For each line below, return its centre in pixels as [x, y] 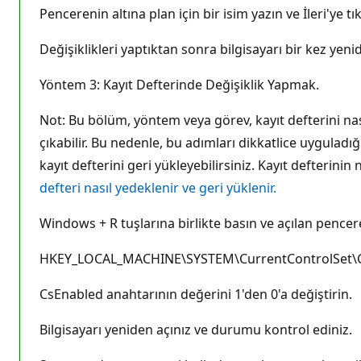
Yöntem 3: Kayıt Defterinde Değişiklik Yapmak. [179, 84]
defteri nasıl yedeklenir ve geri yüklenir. [158, 187]
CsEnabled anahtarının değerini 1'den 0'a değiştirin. [196, 294]
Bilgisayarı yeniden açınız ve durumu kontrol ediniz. [197, 329]
